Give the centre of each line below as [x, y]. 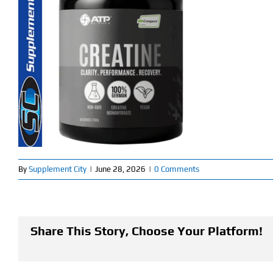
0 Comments [177, 169]
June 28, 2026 [120, 169]
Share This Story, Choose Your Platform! [147, 230]
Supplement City [58, 169]
